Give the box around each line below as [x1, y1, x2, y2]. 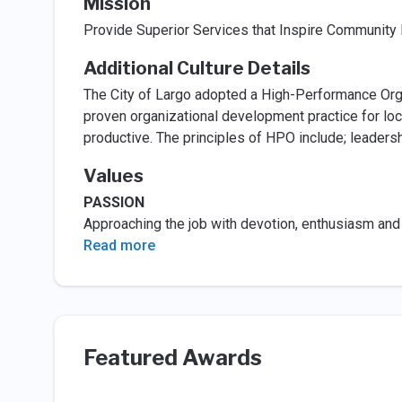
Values [83, 165, 144, 187]
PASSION [83, 194, 144, 211]
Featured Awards [83, 345, 262, 371]
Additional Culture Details [83, 57, 310, 79]
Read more [83, 237, 155, 254]
